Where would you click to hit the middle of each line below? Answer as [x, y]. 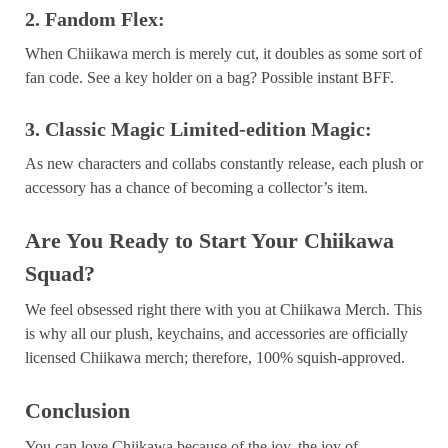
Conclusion [77, 410]
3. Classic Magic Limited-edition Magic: [198, 128]
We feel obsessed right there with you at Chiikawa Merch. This [223, 309]
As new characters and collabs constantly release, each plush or [224, 163]
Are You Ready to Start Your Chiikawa [209, 240]
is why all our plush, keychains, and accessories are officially [216, 333]
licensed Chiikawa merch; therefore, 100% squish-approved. [215, 357]
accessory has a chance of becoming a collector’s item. [196, 187]
